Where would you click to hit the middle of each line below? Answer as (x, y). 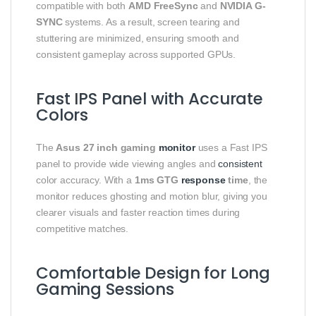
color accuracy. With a (85, 180)
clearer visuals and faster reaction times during (138, 213)
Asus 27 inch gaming (107, 148)
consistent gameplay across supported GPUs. (136, 55)
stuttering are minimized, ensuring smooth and (138, 38)
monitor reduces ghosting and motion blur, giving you (152, 196)
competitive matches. (83, 229)
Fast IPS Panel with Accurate (150, 99)
